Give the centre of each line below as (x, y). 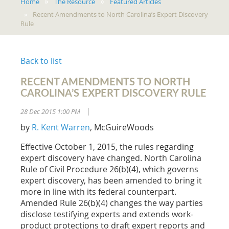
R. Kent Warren (61, 127)
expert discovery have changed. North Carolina (111, 158)
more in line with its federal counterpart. (98, 191)
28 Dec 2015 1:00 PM (50, 111)
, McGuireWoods (122, 127)
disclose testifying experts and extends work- (107, 214)
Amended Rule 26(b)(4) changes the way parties (112, 203)
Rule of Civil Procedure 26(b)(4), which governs (109, 169)
